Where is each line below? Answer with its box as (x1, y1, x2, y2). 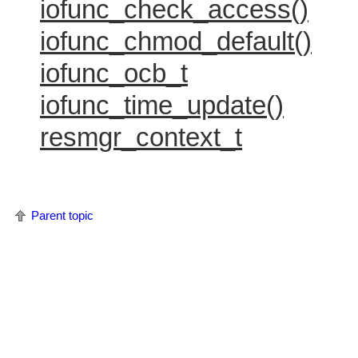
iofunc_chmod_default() (40, 26, 312, 56)
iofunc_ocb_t (40, 58, 188, 88)
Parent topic (31, 208, 93, 222)
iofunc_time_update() (40, 90, 284, 120)
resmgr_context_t (40, 122, 242, 152)
